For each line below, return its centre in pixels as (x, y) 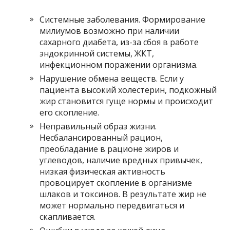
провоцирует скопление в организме (116, 183)
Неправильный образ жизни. (98, 127)
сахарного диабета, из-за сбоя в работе (119, 42)
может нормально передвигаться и (112, 206)
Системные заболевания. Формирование (123, 20)
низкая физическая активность (103, 172)
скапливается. (68, 217)
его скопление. (70, 113)
